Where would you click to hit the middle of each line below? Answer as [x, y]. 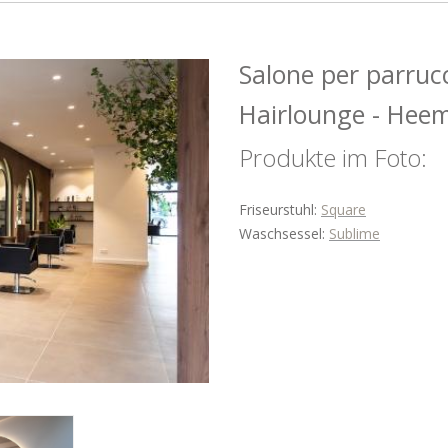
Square [343, 209]
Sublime [354, 233]
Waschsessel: [284, 233]
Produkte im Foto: [333, 157]
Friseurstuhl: [280, 209]
